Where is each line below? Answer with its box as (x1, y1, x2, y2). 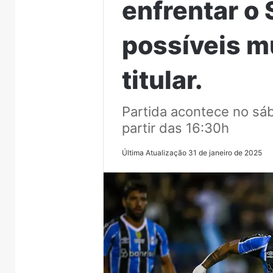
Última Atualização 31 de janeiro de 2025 (122, 147, 263, 157)
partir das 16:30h (122, 119, 230, 136)
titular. (122, 64, 204, 95)
